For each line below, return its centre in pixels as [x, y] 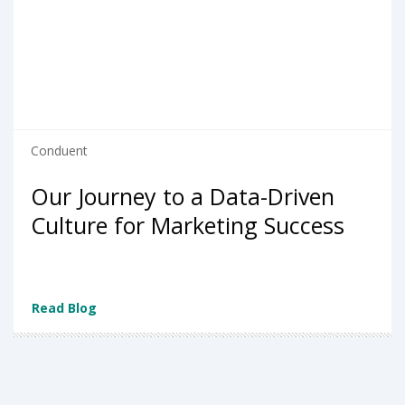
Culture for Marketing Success [188, 226]
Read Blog [64, 308]
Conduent [59, 151]
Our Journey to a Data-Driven [183, 197]
